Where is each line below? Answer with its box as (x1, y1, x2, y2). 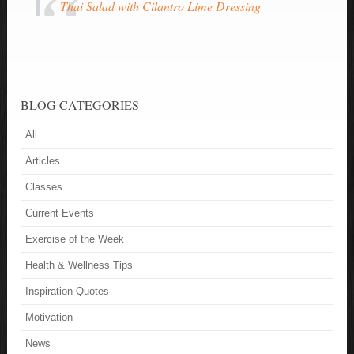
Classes (25, 181, 63, 194)
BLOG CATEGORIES (21, 96, 140, 114)
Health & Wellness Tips (25, 259, 134, 272)
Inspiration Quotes (25, 285, 110, 298)
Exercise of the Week (25, 233, 125, 246)
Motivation (25, 311, 73, 324)
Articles (25, 155, 61, 168)
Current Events (25, 207, 95, 220)
